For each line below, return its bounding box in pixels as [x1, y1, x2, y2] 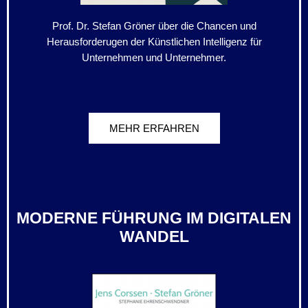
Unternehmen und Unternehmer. [82, 52, 226, 64]
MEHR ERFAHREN [109, 122, 199, 135]
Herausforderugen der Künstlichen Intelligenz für [46, 36, 262, 48]
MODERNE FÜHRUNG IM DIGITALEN [16, 209, 291, 228]
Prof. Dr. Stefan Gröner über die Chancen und [52, 21, 256, 32]
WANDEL [119, 228, 189, 246]
